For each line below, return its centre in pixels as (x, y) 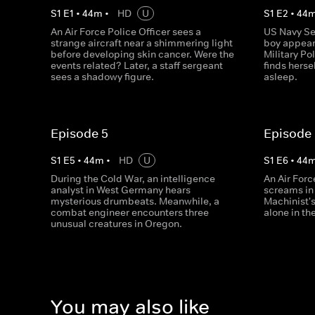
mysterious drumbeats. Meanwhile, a (135, 201)
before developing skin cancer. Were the (142, 54)
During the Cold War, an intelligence (133, 179)
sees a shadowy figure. (102, 77)
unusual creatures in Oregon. (116, 224)
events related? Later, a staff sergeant (137, 65)
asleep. (281, 77)
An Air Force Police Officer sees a (126, 32)
